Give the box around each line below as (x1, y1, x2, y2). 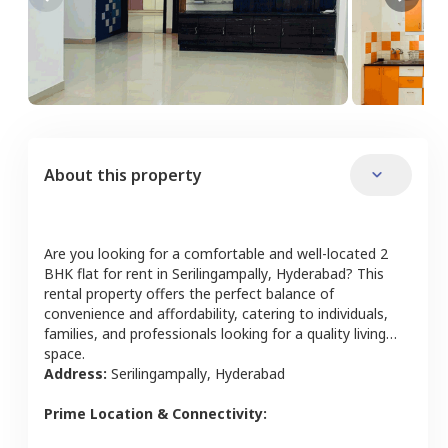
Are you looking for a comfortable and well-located (44, 243, 376, 263)
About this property (44, 163, 202, 186)
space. (44, 343, 85, 363)
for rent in (99, 263, 168, 283)
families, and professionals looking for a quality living (44, 323, 386, 343)
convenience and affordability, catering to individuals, (44, 303, 388, 323)
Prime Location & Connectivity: (44, 403, 267, 423)
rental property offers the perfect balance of (44, 283, 334, 303)
